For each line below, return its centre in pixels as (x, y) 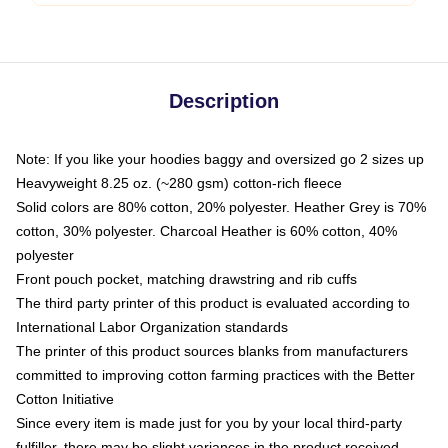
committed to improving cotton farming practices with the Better (215, 375)
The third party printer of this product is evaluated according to (213, 303)
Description (224, 101)
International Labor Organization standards (152, 327)
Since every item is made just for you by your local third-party (209, 423)
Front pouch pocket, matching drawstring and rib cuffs (186, 279)
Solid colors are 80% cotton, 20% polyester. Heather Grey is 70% (221, 207)
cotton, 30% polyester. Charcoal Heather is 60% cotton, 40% (206, 231)
